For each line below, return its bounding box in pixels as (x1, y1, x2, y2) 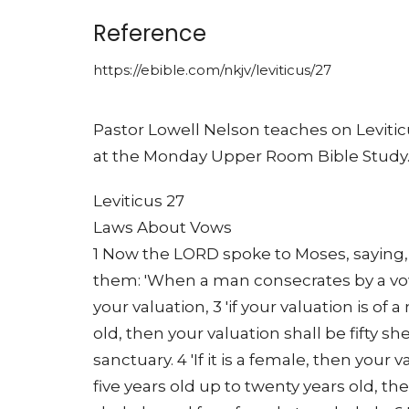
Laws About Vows (93, 217, 232, 236)
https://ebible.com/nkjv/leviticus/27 (93, 60, 331, 79)
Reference (93, 17, 206, 48)
